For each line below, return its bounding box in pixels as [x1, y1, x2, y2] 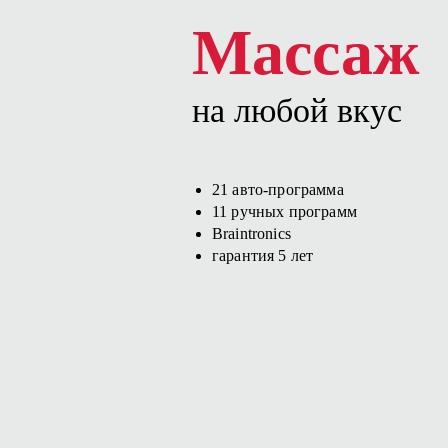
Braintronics [212, 225, 291, 242]
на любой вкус [192, 92, 402, 129]
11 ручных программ [212, 203, 357, 220]
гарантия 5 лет [212, 247, 314, 264]
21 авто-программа [212, 181, 344, 198]
